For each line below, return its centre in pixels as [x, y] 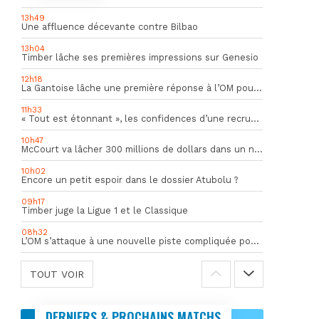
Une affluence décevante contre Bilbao [109, 27]
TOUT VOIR [57, 274]
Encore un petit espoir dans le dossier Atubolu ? [129, 180]
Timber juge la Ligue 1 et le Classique [104, 210]
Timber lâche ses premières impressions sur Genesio [140, 57]
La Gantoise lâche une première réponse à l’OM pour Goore [257, 88]
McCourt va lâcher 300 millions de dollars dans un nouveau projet [258, 149]
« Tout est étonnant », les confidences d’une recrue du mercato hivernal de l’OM [255, 119]
